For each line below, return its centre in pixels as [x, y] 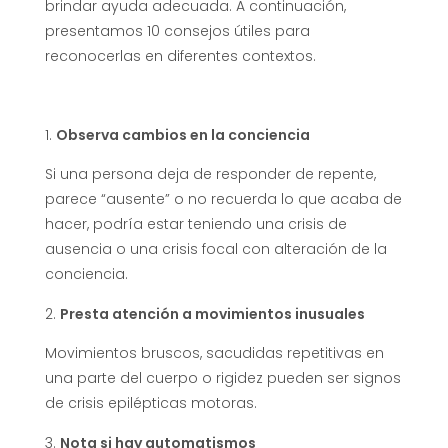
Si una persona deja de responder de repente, [210, 173]
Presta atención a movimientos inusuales [212, 313]
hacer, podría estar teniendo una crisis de [196, 223]
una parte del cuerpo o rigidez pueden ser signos [223, 377]
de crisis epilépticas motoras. [151, 402]
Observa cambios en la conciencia [183, 134]
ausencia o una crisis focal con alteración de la [216, 248]
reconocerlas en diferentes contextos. [180, 55]
